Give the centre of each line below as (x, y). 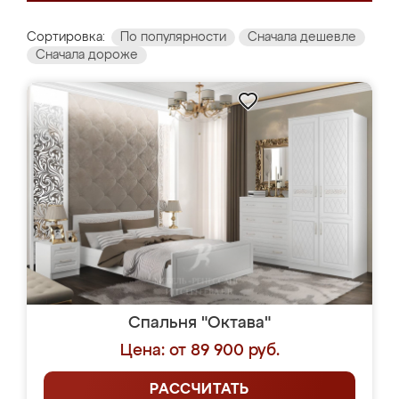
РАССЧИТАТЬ (199, 390)
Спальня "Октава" (199, 323)
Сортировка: (66, 37)
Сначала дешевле (302, 37)
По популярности (173, 37)
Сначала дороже (87, 55)
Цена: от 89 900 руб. (199, 351)
